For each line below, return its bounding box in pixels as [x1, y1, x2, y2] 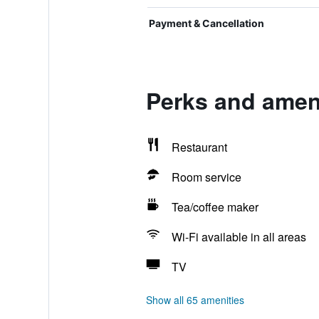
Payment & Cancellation [148, 17, 264, 29]
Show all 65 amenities [145, 293, 244, 307]
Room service [171, 169, 241, 185]
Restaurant [171, 139, 227, 155]
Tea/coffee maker [171, 199, 258, 215]
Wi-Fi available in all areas [171, 229, 306, 245]
